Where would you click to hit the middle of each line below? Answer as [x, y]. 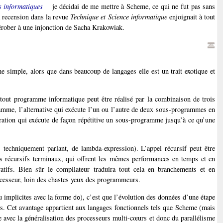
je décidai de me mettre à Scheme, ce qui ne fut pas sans [133, 6]
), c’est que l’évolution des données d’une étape [148, 197]
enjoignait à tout [191, 16]
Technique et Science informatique [119, 16]
